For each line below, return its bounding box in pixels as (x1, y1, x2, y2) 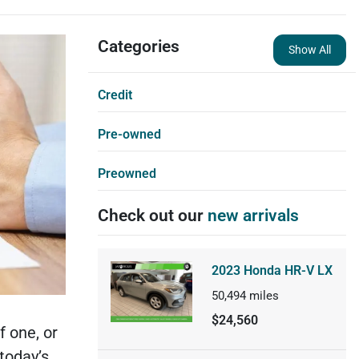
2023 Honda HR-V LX (211, 262, 333, 278)
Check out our (97, 205, 208, 225)
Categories (97, 36, 179, 56)
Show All (288, 42, 331, 56)
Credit (97, 87, 132, 103)
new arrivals (207, 205, 299, 225)
